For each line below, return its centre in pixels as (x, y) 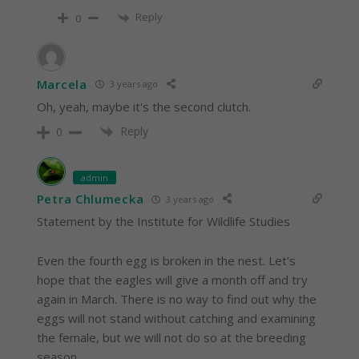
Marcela (62, 84)
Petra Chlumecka (90, 199)
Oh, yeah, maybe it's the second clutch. (143, 106)
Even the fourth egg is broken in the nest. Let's (166, 261)
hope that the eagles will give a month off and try (172, 280)
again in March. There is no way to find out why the (176, 299)
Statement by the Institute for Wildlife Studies (163, 222)
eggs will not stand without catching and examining (176, 319)
